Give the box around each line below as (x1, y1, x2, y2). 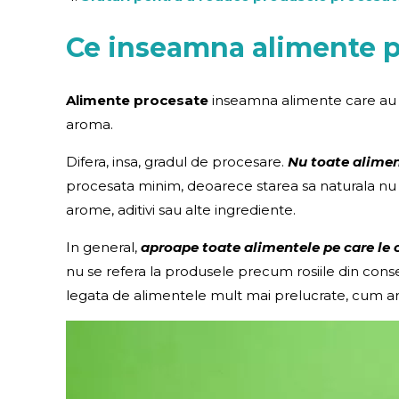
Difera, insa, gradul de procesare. (66, 153, 289, 171)
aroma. (66, 116, 114, 134)
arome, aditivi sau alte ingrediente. (66, 201, 297, 219)
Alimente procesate (66, 92, 209, 110)
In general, (66, 239, 142, 256)
